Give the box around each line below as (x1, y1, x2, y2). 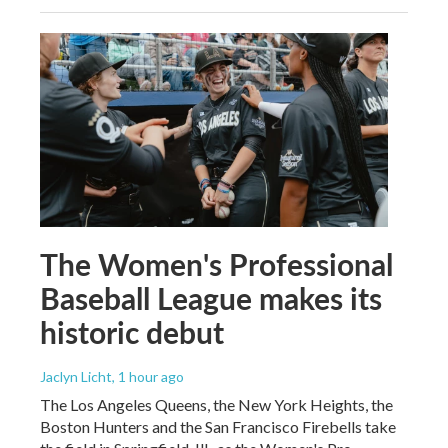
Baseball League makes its (40, 276, 382, 319)
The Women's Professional (40, 242, 393, 285)
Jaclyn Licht (40, 367, 112, 385)
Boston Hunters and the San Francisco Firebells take (40, 416, 396, 436)
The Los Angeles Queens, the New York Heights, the (40, 394, 393, 414)
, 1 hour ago (112, 367, 184, 385)
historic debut (40, 310, 224, 353)
